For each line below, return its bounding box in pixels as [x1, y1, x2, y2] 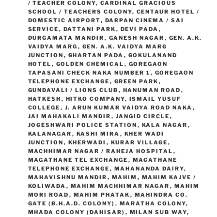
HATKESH [28, 95, 62, 103]
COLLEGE [28, 104, 61, 111]
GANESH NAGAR [108, 34, 165, 42]
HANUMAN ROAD [123, 87, 181, 94]
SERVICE [28, 26, 59, 33]
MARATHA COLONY [119, 200, 186, 207]
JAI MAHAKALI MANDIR [28, 113, 111, 120]
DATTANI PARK [63, 26, 116, 33]
